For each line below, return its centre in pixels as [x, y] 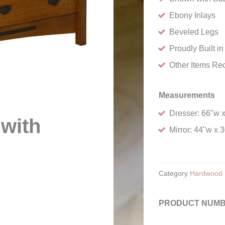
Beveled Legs [194, 32]
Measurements [187, 95]
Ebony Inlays [193, 15]
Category [174, 174]
